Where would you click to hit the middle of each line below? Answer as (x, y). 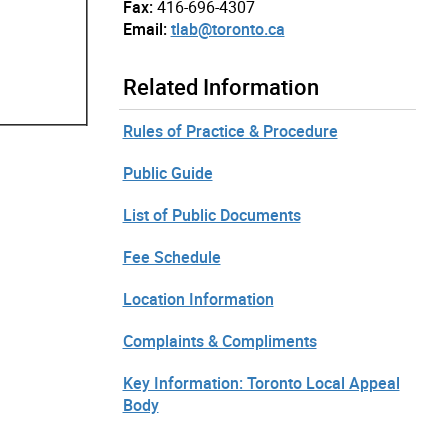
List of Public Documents (211, 214)
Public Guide (167, 172)
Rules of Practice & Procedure (230, 130)
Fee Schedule (171, 256)
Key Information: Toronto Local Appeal (261, 382)
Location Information (198, 298)
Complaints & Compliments (219, 340)
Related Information (220, 86)
